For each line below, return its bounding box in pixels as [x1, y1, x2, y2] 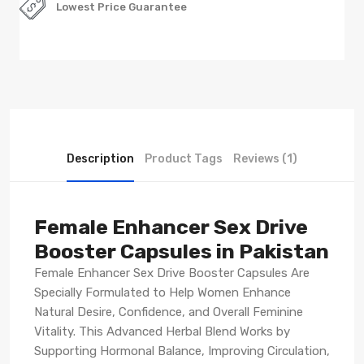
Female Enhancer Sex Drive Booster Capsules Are [34, 265, 310, 280]
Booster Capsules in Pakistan [34, 238, 329, 263]
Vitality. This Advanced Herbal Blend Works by [34, 323, 290, 339]
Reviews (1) [233, 151, 297, 166]
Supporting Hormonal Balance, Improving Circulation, [34, 343, 330, 358]
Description [67, 151, 134, 166]
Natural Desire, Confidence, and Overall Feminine [34, 304, 303, 319]
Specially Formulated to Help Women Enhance [34, 284, 291, 300]
